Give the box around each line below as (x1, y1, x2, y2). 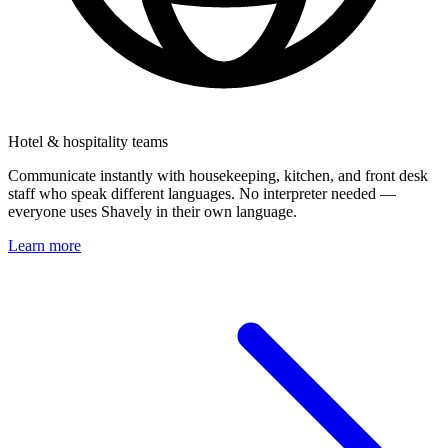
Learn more (8, 236, 81, 254)
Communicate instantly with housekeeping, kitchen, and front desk (8, 166, 428, 184)
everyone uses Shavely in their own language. (8, 202, 297, 220)
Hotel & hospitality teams (8, 132, 168, 150)
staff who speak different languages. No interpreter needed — (8, 184, 396, 202)
